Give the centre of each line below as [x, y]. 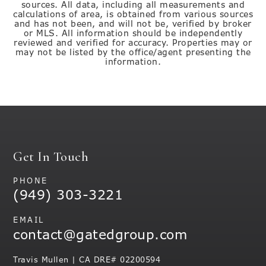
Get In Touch [51, 156]
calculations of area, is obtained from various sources [133, 14]
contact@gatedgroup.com [100, 235]
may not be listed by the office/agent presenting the [133, 52]
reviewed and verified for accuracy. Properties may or [133, 43]
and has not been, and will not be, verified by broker [133, 24]
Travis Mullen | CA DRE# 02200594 [87, 259]
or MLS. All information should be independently [133, 33]
